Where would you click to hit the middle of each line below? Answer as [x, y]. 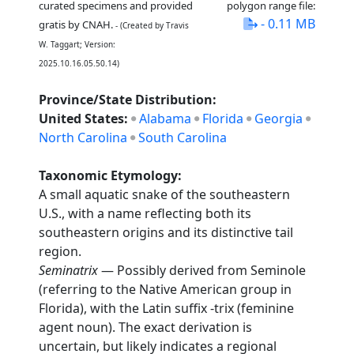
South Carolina [183, 137]
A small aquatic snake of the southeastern [165, 194]
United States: [85, 119]
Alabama [166, 119]
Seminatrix [69, 270]
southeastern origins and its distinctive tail [166, 232]
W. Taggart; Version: [77, 44]
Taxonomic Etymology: [111, 175]
